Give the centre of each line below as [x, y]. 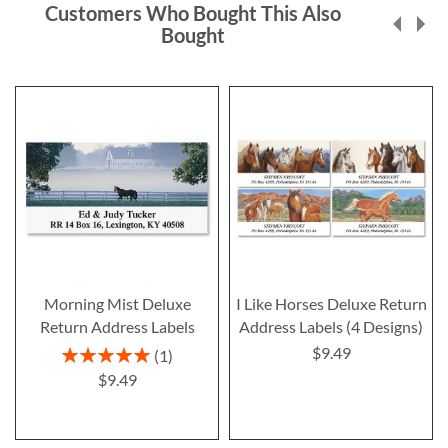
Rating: [82, 352]
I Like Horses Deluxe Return [331, 303]
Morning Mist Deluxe [117, 303]
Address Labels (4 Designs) [331, 326]
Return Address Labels [117, 326]
